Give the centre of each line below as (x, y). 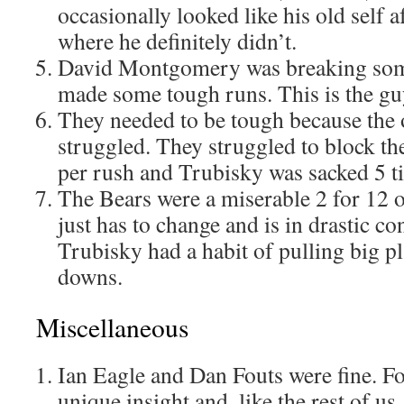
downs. (90, 276)
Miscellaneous (112, 327)
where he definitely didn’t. (177, 41)
